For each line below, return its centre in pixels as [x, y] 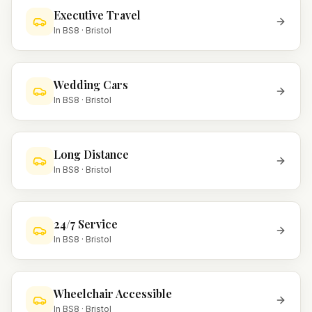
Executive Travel [97, 15]
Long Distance [91, 154]
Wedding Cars [91, 85]
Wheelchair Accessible [113, 294]
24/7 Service [86, 224]
